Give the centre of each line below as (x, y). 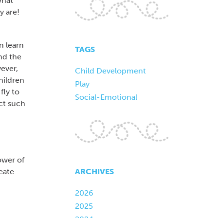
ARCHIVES (94, 171)
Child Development (110, 71)
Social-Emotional (106, 97)
